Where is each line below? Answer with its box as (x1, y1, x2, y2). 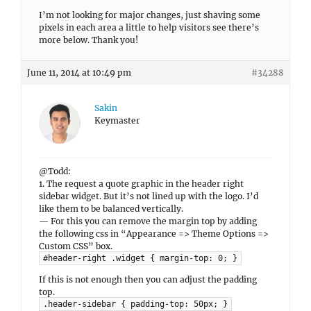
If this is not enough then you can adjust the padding (39, 274, 257, 285)
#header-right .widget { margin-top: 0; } (43, 253, 237, 264)
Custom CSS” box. (39, 241, 112, 251)
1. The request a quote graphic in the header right (39, 178, 244, 189)
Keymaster (94, 115, 140, 126)
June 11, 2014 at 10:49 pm (27, 67, 131, 78)
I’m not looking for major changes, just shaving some (39, 10, 260, 20)
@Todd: (39, 166, 71, 176)
